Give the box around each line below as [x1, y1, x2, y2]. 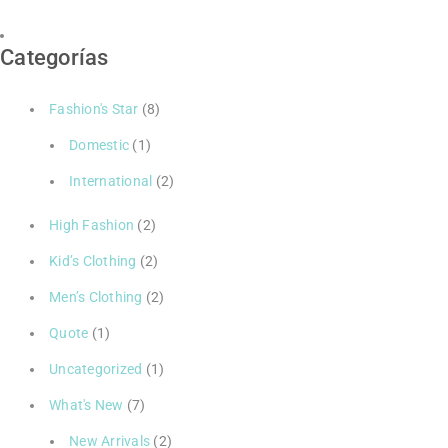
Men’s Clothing [49, 288, 143, 305]
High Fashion [49, 216, 134, 233]
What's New [49, 396, 124, 413]
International [69, 172, 153, 189]
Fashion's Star [49, 100, 139, 117]
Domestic [69, 136, 129, 153]
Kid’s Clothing [49, 252, 137, 269]
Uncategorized [49, 360, 143, 377]
